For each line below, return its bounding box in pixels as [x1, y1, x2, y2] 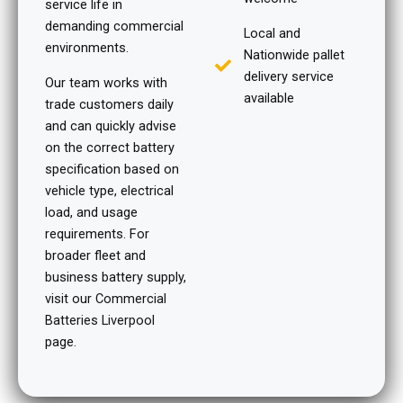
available [244, 89, 295, 106]
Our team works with [45, 74, 167, 91]
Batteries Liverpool [45, 311, 155, 328]
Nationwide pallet [244, 46, 345, 63]
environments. [45, 39, 129, 56]
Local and [244, 24, 301, 41]
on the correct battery [45, 139, 175, 156]
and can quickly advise [45, 117, 176, 134]
